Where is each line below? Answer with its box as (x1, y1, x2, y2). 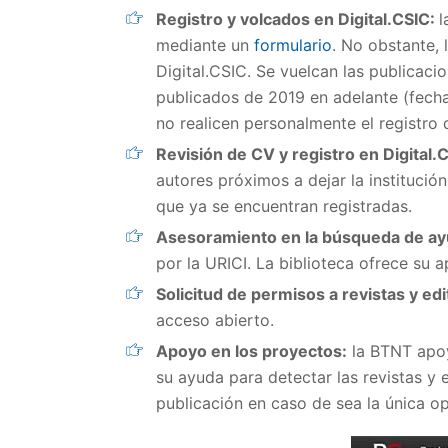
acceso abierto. (156, 310, 279, 330)
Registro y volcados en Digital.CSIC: (156, 9, 439, 29)
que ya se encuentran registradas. (156, 196, 412, 216)
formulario (254, 35, 332, 55)
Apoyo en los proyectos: (156, 341, 347, 361)
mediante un (156, 35, 254, 55)
